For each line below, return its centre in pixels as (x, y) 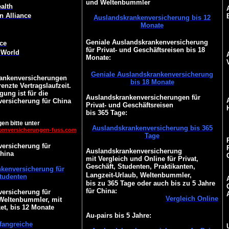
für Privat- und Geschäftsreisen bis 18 (145, 50)
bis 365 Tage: (106, 113)
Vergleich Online (192, 199)
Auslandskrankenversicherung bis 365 (152, 128)
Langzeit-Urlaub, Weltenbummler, (139, 175)
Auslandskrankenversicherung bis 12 (152, 18)
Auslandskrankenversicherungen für (143, 97)
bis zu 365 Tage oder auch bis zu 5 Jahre (150, 183)
